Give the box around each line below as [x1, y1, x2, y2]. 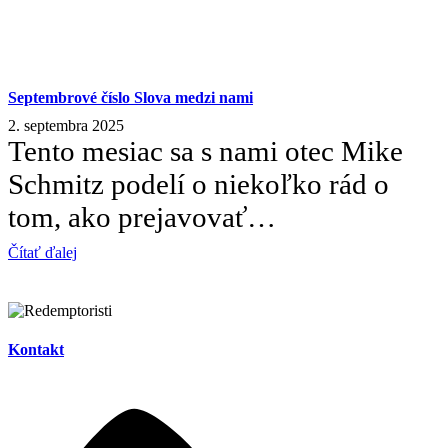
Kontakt [8, 341, 64, 359]
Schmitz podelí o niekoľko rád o [8, 167, 389, 200]
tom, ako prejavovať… [8, 200, 276, 233]
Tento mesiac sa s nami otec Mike [8, 134, 403, 167]
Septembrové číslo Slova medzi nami [8, 88, 253, 106]
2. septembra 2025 [8, 116, 124, 134]
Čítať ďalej [8, 243, 77, 261]
